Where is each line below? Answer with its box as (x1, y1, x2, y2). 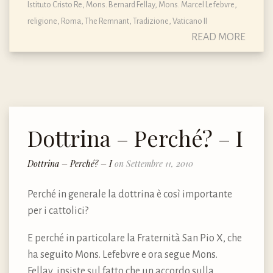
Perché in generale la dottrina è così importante (27, 189, 232, 200)
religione (27, 16, 57, 26)
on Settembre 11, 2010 (115, 158, 193, 170)
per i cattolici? (27, 205, 88, 217)
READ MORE (191, 31, 246, 43)
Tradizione (133, 16, 169, 26)
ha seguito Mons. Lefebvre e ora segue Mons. (27, 249, 218, 261)
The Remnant (85, 16, 129, 26)
